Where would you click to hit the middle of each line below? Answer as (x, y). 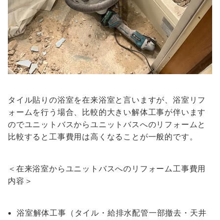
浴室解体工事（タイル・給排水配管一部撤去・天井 (112, 213)
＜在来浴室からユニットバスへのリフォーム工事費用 (107, 169)
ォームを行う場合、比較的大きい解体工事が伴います (107, 112)
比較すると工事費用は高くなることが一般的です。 (103, 137)
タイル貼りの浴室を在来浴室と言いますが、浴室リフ (107, 100)
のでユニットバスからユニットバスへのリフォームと (107, 124)
